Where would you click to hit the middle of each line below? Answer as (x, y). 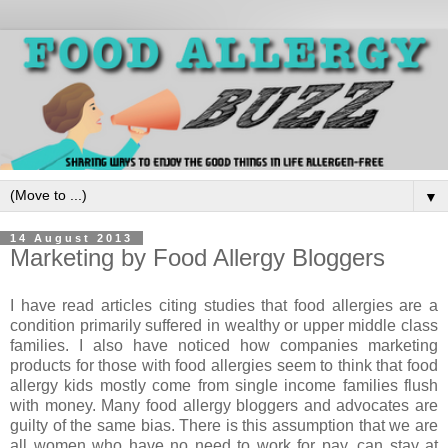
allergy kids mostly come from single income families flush (224, 385)
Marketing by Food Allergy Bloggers (197, 257)
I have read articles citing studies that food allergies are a (224, 305)
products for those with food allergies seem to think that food (224, 365)
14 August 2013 (71, 238)
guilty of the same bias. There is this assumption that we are (224, 425)
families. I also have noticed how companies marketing (224, 345)
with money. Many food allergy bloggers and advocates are (224, 405)
